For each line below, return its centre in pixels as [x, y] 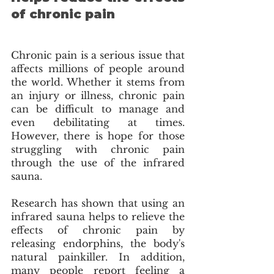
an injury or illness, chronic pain [98, 96]
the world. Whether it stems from [98, 82]
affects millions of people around [98, 69]
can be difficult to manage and [98, 109]
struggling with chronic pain [98, 150]
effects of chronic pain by [98, 230]
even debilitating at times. [98, 123]
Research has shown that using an [98, 203]
